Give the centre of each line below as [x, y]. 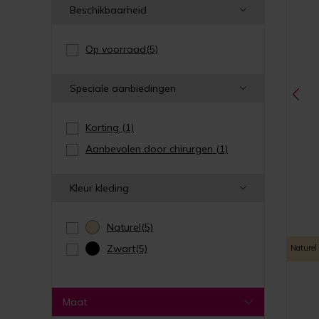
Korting [104, 128]
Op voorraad [116, 49]
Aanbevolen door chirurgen [151, 149]
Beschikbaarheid [108, 10]
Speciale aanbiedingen [123, 89]
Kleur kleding [99, 188]
